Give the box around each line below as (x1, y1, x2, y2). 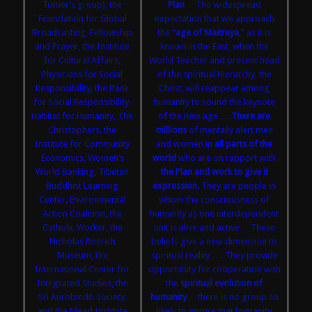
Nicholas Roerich (49, 235, 116, 247)
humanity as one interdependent (150, 208, 279, 219)
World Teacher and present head (148, 54, 280, 65)
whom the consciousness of (159, 194, 270, 205)
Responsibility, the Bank (36, 82, 130, 93)
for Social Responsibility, (33, 96, 132, 107)
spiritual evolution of (180, 277, 263, 288)
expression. (153, 180, 200, 191)
